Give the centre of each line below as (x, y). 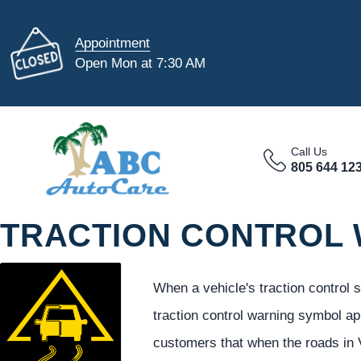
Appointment (113, 43)
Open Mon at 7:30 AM (141, 63)
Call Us (309, 151)
